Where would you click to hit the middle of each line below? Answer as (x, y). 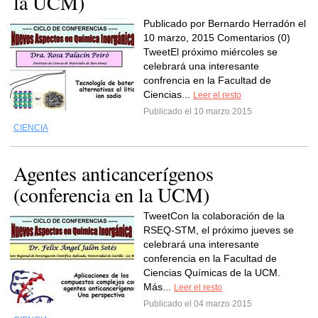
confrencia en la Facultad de (207, 80)
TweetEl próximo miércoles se (210, 52)
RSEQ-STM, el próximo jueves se (219, 230)
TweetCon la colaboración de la (214, 216)
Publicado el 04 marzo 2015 (198, 304)
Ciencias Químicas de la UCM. (212, 273)
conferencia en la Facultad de (210, 258)
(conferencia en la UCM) (111, 194)
